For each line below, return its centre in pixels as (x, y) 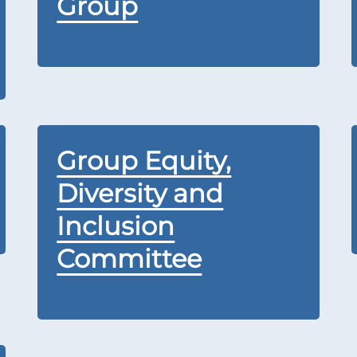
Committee (129, 259)
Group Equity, (144, 161)
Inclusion (116, 226)
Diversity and (140, 193)
